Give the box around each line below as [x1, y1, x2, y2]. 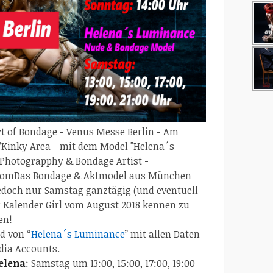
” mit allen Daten [125, 227, 200, 241]
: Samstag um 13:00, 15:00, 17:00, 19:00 [26, 256, 195, 270]
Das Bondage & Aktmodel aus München [14, 168, 191, 182]
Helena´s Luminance [31, 227, 125, 241]
